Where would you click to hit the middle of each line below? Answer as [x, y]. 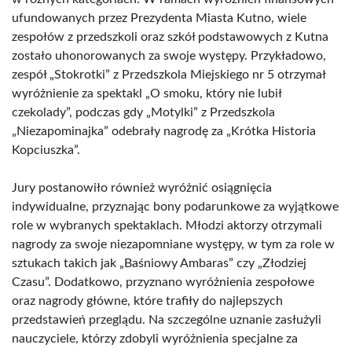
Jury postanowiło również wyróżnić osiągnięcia [142, 188]
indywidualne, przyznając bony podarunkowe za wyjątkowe [175, 207]
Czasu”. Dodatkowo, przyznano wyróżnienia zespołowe [163, 282]
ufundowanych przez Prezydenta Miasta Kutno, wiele [159, 18]
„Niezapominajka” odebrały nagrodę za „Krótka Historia [164, 131]
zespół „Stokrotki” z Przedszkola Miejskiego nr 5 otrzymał [169, 75]
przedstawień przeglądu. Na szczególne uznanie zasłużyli [167, 320]
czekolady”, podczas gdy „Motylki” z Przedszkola [143, 112]
